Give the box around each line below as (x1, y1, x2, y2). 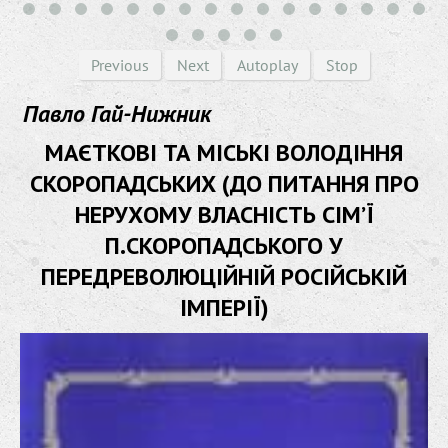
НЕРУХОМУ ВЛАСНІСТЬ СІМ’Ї (74, 198, 374, 230)
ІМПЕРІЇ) (179, 291, 269, 323)
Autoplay (236, 54, 298, 75)
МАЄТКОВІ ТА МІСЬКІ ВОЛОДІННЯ (45, 136, 403, 168)
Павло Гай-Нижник (23, 97, 211, 129)
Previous (90, 54, 149, 75)
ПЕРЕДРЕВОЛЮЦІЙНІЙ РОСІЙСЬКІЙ (41, 260, 407, 292)
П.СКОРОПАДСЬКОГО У (105, 229, 343, 261)
